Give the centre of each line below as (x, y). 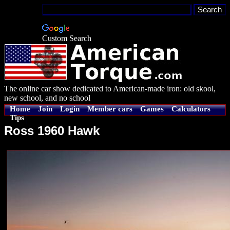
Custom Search (67, 38)
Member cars (110, 109)
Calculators (191, 109)
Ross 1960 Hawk (52, 131)
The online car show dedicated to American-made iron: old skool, (110, 89)
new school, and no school (47, 98)
